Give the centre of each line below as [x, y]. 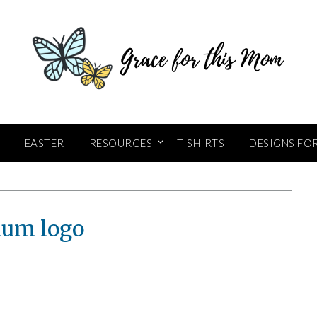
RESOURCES [121, 143]
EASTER [44, 143]
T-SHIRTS [201, 143]
